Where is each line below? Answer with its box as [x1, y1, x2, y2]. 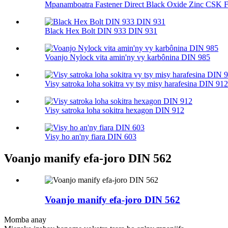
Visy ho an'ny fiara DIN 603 [45, 132, 136, 141]
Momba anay [4, 215, 46, 224]
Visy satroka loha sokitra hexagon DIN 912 [45, 106, 184, 115]
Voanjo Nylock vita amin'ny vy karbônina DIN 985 [45, 53, 210, 62]
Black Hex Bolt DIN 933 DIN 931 [45, 26, 157, 36]
